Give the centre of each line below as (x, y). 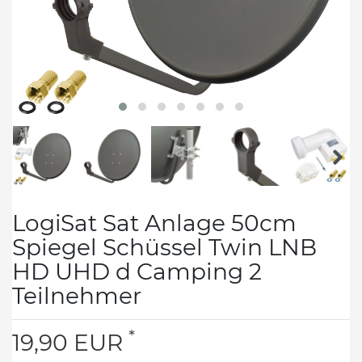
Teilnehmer (77, 295)
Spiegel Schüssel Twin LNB (164, 247)
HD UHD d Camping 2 (137, 271)
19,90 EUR (70, 342)
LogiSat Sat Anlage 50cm (154, 223)
